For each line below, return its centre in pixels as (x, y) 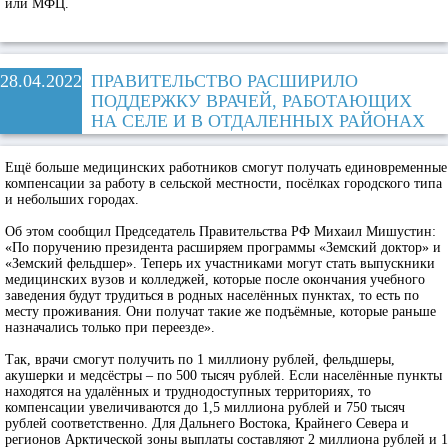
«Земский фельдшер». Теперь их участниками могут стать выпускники (220, 263)
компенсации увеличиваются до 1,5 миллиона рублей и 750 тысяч (205, 407)
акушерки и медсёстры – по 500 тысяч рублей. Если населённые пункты (223, 375)
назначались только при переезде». (110, 327)
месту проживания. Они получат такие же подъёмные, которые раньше (220, 311)
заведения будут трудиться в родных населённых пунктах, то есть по (212, 295)
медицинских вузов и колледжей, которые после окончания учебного (215, 279)
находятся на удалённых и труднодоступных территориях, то (188, 391)
